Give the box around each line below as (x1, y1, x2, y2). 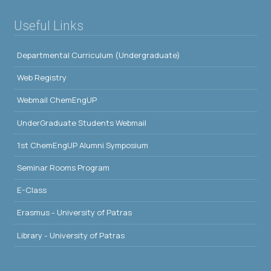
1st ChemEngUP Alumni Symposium (17, 139, 148, 151)
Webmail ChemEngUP (17, 94, 97, 106)
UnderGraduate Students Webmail (17, 117, 146, 128)
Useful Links (14, 18, 83, 34)
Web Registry (17, 72, 67, 83)
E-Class (17, 184, 47, 196)
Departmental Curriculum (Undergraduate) (17, 50, 180, 61)
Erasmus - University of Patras (17, 207, 132, 218)
